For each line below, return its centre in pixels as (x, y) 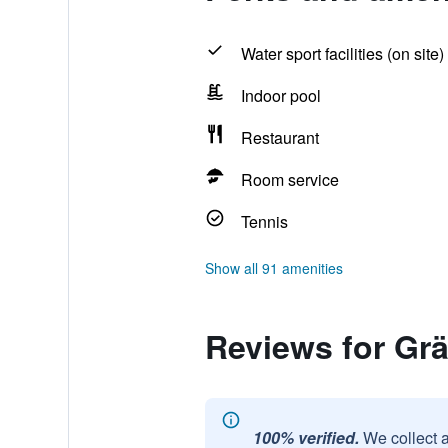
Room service (289, 179)
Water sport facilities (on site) (342, 53)
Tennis (264, 221)
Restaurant (279, 137)
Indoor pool (280, 95)
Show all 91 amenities (273, 268)
